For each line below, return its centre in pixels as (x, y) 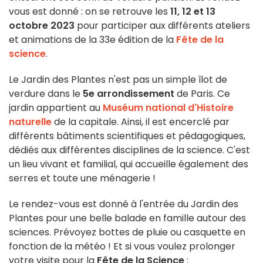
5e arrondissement (129, 94)
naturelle (30, 122)
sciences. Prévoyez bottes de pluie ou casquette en (127, 232)
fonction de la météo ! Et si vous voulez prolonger (122, 247)
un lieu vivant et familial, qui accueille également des (129, 164)
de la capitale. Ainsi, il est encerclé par (141, 122)
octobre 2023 (42, 26)
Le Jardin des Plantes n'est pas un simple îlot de (118, 80)
